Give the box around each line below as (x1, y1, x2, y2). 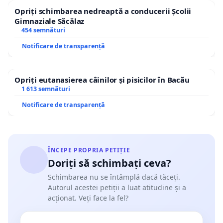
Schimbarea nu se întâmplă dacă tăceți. (48, 172, 180, 182)
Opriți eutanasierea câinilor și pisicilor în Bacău (14, 74, 190, 85)
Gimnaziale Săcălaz (14, 15, 85, 26)
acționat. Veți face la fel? (48, 193, 128, 203)
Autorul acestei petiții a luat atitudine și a (48, 182, 186, 192)
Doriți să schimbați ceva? (48, 156, 171, 170)
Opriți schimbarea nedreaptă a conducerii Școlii (14, 5, 192, 16)
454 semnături (21, 25, 65, 34)
